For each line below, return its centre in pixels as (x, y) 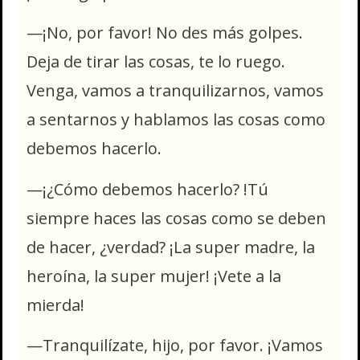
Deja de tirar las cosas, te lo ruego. (156, 62)
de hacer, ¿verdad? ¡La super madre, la (171, 247)
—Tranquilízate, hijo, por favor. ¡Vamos (175, 346)
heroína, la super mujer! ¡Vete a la (154, 276)
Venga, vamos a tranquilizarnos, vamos (175, 91)
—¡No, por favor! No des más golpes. (165, 33)
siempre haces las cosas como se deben (176, 218)
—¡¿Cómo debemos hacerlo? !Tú (147, 189)
